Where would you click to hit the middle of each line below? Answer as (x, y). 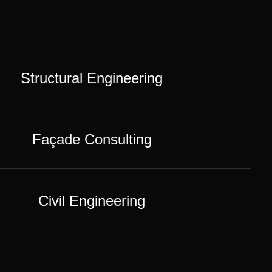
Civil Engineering (92, 201)
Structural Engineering (92, 78)
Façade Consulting (92, 139)
